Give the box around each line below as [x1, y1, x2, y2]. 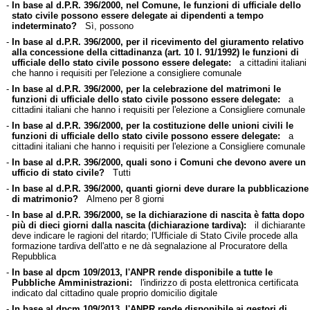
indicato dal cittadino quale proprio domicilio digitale [11, 287, 217, 298]
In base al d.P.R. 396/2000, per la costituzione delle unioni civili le [11, 120, 293, 131]
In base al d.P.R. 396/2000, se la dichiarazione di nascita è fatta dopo [11, 209, 304, 220]
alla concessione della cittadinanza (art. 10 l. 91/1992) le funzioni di [11, 46, 299, 57]
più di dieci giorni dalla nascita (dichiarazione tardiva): [11, 219, 246, 230]
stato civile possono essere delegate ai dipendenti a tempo [11, 10, 264, 21]
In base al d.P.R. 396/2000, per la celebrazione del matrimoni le [11, 83, 281, 94]
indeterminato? [11, 20, 77, 31]
